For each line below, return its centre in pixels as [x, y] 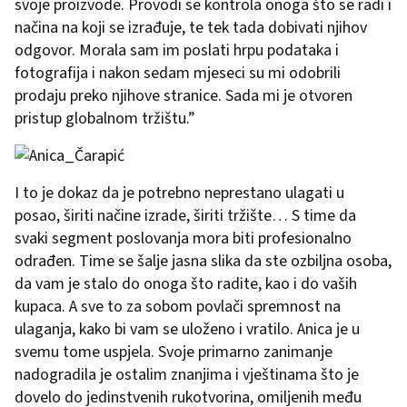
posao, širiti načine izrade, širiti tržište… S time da [185, 215]
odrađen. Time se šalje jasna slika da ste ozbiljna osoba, [203, 261]
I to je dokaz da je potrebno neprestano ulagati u [179, 193]
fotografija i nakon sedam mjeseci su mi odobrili [178, 73]
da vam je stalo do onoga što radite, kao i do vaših [186, 283]
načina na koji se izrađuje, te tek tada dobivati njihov [191, 27]
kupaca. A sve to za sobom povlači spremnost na [178, 306]
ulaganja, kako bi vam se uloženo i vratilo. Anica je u [187, 329]
